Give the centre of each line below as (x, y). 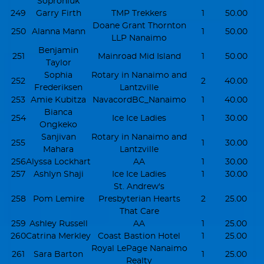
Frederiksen (58, 87)
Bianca (58, 112)
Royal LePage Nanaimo (139, 248)
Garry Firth (58, 13)
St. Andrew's (139, 186)
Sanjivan (58, 137)
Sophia (58, 75)
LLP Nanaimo (139, 38)
